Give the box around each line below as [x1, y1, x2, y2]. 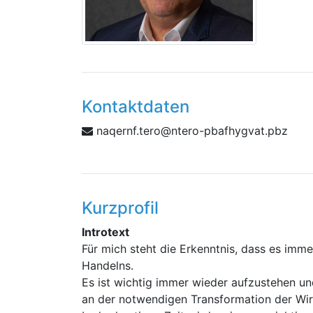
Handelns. [82, 259, 133, 272]
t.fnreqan [96, 124, 143, 138]
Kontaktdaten [82, 96, 189, 117]
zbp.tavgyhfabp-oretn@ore [143, 124, 288, 138]
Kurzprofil [82, 198, 159, 218]
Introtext [82, 225, 129, 239]
